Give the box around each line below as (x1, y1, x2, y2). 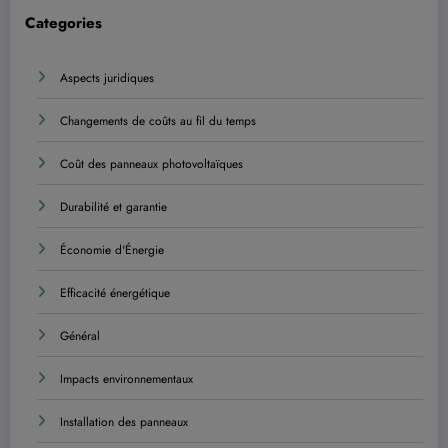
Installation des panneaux (60, 413, 188, 432)
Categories (25, 11, 102, 34)
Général (60, 327, 100, 346)
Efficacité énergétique (60, 284, 170, 303)
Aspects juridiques (60, 69, 154, 88)
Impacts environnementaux (60, 370, 193, 389)
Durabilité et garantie (60, 198, 167, 217)
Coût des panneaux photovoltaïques (60, 155, 243, 174)
